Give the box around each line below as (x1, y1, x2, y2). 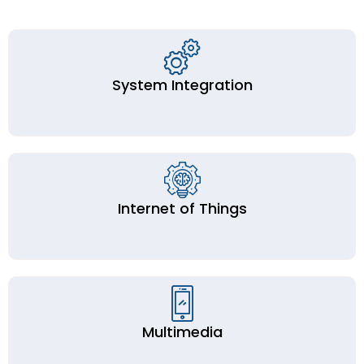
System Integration (111, 75, 253, 95)
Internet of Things (117, 198, 247, 219)
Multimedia (141, 322, 223, 342)
